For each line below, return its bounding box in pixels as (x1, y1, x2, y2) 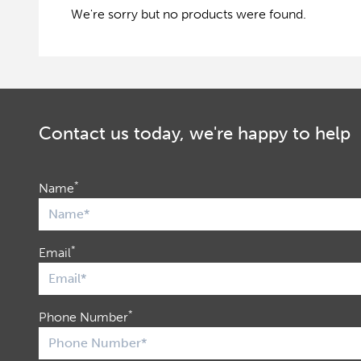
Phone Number (39, 309, 128, 325)
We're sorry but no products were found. (71, 6, 306, 22)
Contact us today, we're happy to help (39, 122, 351, 144)
